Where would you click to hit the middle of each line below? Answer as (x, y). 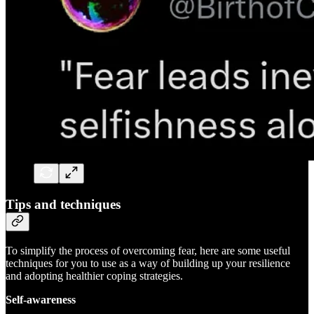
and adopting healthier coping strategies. (94, 275)
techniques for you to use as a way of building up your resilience (148, 263)
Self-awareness (41, 299)
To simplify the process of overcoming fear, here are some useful (148, 250)
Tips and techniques (63, 205)
